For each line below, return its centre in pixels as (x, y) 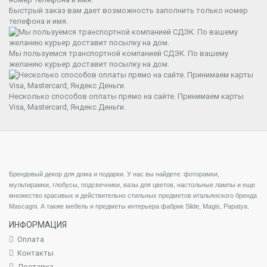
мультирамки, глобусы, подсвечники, (66, 185)
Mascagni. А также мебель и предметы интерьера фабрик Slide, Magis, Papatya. (129, 207)
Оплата (31, 240)
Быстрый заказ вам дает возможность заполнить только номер (128, 11)
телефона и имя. (38, 21)
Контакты (35, 253)
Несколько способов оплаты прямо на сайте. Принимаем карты (126, 97)
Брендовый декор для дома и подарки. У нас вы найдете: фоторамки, (114, 174)
